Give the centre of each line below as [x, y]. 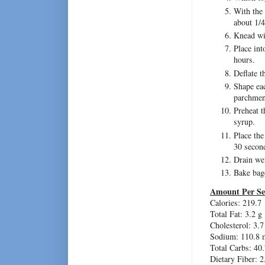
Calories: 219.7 [236, 203]
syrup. [244, 122]
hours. [244, 60]
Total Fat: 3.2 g [236, 214]
